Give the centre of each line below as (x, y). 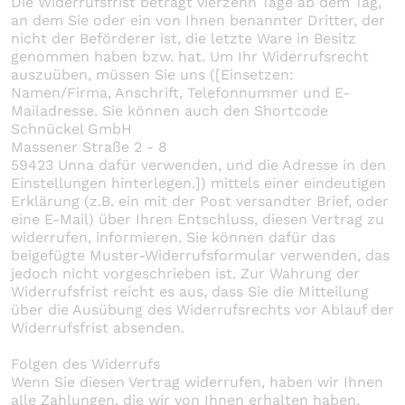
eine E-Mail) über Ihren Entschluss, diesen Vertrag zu (198, 219)
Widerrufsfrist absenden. (98, 327)
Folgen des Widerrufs (85, 363)
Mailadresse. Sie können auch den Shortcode (170, 110)
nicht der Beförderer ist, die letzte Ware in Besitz (184, 38)
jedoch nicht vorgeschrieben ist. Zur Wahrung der (185, 273)
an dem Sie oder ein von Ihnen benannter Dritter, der (198, 20)
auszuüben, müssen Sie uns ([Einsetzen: (152, 74)
